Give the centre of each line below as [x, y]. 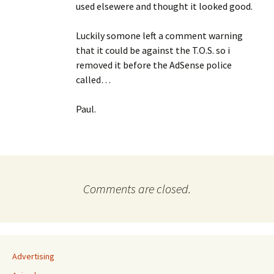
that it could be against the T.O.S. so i [153, 50]
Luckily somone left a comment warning [159, 35]
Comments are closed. [137, 189]
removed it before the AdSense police [154, 65]
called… [93, 80]
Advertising [33, 256]
